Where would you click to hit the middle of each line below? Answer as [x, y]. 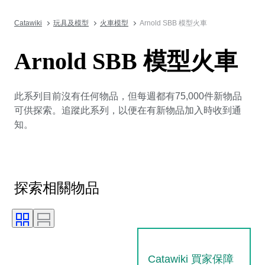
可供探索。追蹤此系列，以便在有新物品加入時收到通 [128, 110]
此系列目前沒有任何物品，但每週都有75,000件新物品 [128, 96]
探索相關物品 [57, 188]
